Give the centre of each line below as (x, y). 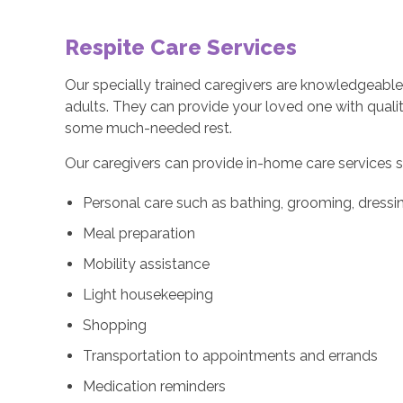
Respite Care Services (181, 47)
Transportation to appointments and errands (231, 355)
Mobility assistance (148, 264)
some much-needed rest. (149, 128)
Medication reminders (155, 386)
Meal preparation (139, 233)
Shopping (115, 325)
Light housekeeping (148, 294)
